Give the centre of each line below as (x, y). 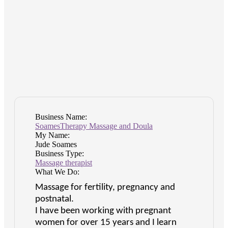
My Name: (52, 135)
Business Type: (60, 154)
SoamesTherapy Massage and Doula (94, 126)
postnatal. (54, 199)
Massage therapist (64, 163)
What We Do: (57, 172)
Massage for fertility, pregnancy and (105, 188)
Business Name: (61, 117)
